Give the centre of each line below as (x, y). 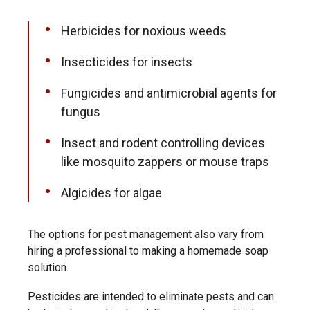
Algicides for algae (111, 193)
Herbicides (91, 31)
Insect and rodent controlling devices (163, 143)
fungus (81, 112)
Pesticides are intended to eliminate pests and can (151, 297)
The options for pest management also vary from (146, 234)
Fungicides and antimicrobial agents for (169, 93)
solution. (48, 267)
